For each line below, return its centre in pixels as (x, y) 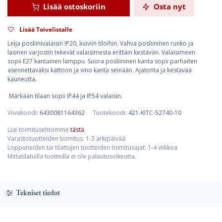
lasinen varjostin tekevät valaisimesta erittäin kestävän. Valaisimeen (101, 52)
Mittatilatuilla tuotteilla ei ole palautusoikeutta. (72, 156)
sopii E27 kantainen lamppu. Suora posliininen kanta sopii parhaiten (102, 61)
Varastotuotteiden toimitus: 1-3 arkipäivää (66, 138)
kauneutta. (22, 79)
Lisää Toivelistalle (46, 29)
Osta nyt (169, 6)
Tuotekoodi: (111, 112)
